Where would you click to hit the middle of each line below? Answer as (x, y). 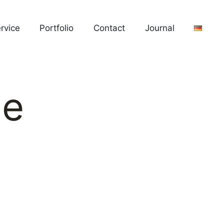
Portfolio (57, 28)
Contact (109, 28)
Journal (159, 28)
